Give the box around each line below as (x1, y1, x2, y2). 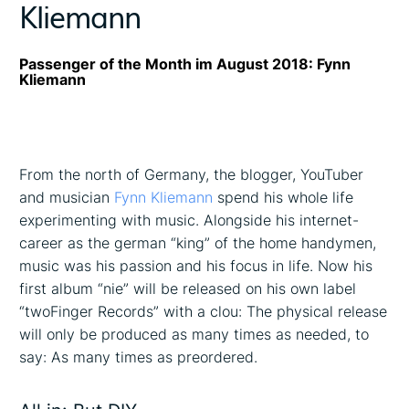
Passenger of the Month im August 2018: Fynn (19, 55, 351, 73)
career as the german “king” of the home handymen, (19, 234, 377, 253)
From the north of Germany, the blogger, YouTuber (19, 165, 364, 184)
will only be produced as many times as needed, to (19, 325, 370, 344)
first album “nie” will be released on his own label (19, 279, 357, 299)
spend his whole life (213, 188, 354, 207)
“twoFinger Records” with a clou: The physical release (19, 302, 388, 321)
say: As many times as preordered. (19, 348, 258, 367)
